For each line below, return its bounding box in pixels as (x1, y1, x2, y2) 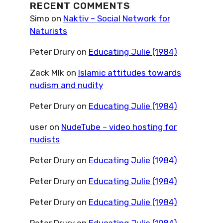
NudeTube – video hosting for (61, 121, 177, 132)
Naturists (30, 25, 67, 36)
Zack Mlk (30, 67, 64, 78)
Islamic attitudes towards (78, 67, 181, 78)
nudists (30, 134, 60, 144)
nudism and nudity (30, 80, 103, 90)
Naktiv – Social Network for (63, 13, 170, 23)
